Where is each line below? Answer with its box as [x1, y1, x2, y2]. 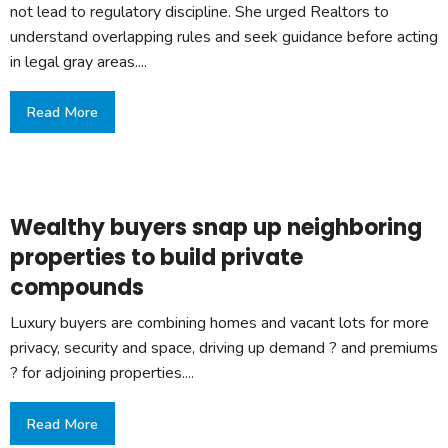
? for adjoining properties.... [10, 362, 194, 385]
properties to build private [10, 242, 303, 274]
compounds [10, 272, 144, 304]
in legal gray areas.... [10, 50, 147, 73]
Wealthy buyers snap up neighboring [10, 212, 422, 244]
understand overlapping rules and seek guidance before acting [10, 25, 438, 48]
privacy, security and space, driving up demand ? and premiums [10, 337, 438, 360]
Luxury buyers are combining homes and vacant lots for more [10, 312, 429, 335]
